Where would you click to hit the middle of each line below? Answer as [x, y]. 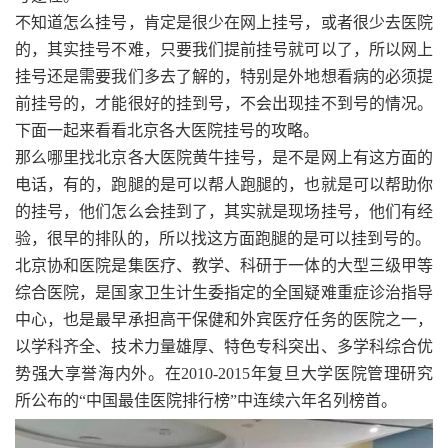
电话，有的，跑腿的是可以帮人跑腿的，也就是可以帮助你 [224, 185]
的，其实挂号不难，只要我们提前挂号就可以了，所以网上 [224, 50]
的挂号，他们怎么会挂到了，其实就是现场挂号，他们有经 [224, 212]
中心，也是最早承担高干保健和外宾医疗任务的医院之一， [224, 320]
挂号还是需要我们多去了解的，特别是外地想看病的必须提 [224, 77]
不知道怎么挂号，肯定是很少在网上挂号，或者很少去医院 [224, 23]
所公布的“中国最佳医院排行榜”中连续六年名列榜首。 [206, 401]
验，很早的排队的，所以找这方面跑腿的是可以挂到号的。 [223, 239]
